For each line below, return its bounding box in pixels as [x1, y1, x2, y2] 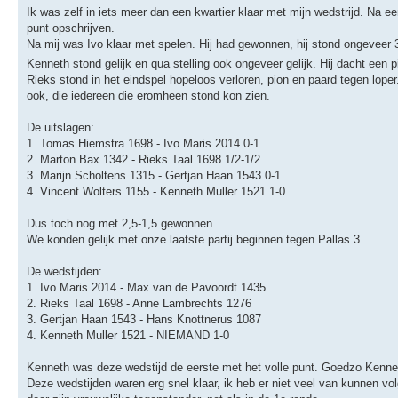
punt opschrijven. [27, 20, 115, 35]
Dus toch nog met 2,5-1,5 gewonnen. [27, 216, 216, 230]
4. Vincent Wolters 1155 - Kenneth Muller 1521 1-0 [27, 184, 285, 198]
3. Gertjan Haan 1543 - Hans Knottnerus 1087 [27, 312, 261, 326]
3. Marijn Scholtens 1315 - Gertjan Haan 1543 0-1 [27, 168, 281, 182]
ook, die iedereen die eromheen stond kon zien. [27, 88, 270, 102]
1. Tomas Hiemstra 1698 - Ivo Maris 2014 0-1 [27, 136, 259, 150]
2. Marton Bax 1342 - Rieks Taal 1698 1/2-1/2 [27, 152, 260, 166]
